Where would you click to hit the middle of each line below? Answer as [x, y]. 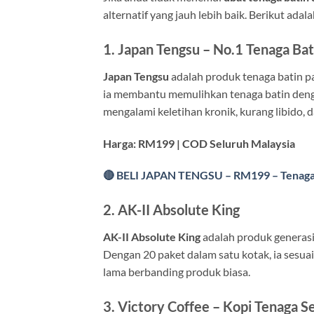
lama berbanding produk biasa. [177, 272]
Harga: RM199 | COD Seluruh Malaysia [199, 143]
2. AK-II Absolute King [171, 210]
